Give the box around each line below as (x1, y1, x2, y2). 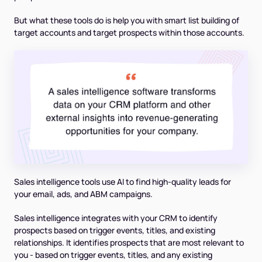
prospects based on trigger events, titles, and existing (14, 225, 215, 236)
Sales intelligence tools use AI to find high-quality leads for (14, 176, 231, 188)
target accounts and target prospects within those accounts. (14, 27, 244, 39)
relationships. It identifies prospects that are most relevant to (14, 237, 244, 249)
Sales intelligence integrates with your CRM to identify (14, 212, 218, 224)
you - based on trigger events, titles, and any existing (14, 249, 212, 261)
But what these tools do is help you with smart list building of (14, 15, 239, 26)
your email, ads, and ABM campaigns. (14, 188, 153, 200)
